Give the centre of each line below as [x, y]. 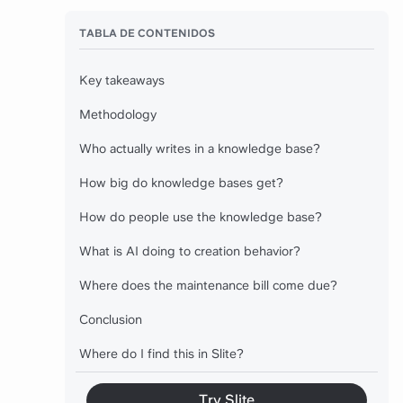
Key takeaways [122, 80]
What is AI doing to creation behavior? [190, 251]
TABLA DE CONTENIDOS [147, 33]
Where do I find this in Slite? [161, 354]
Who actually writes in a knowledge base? [200, 148]
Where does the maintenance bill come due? [208, 285]
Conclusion [111, 319]
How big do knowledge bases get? [181, 183]
